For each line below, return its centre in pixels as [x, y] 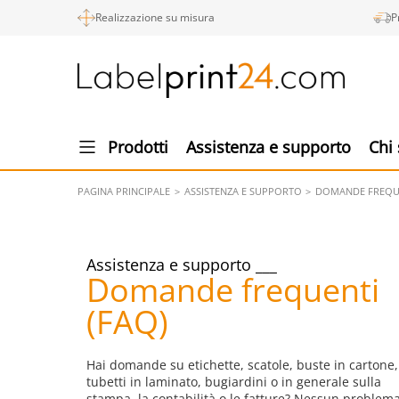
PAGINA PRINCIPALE [124, 191]
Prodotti [138, 147]
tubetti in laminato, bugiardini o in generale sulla [234, 382]
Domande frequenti [233, 290]
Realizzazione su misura [155, 17]
